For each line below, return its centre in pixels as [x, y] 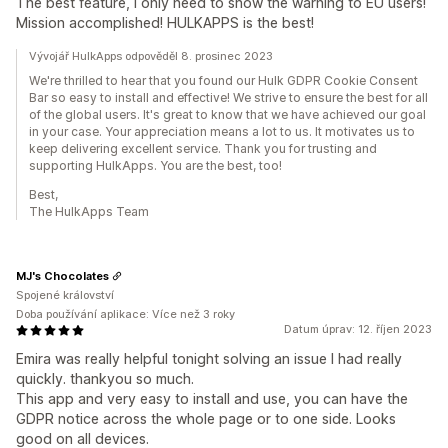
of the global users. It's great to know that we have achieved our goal [227, 114]
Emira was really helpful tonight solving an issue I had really [209, 358]
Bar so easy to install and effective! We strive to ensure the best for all [228, 97]
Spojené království [65, 295]
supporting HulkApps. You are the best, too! [155, 165]
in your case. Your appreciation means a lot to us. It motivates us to [222, 131]
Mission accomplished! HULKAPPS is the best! [165, 22]
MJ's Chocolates [62, 275]
